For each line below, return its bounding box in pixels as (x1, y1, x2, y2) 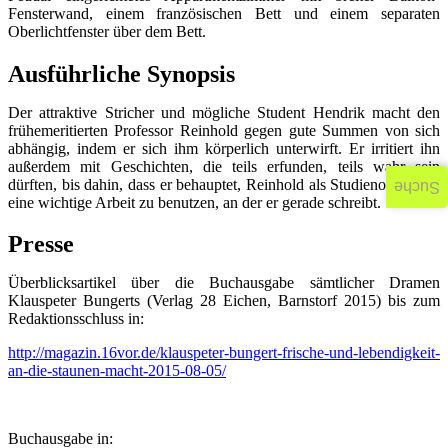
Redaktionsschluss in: (8, 310, 144, 328)
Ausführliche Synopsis (8, 60, 235, 87)
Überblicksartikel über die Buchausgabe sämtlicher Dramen (8, 274, 440, 292)
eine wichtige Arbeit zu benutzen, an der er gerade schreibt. (8, 193, 381, 211)
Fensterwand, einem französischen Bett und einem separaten (8, 4, 440, 22)
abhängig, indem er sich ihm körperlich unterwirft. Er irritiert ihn (8, 139, 440, 157)
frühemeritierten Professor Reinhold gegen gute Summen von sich (8, 121, 440, 139)
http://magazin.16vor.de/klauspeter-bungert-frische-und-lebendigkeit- (8, 344, 440, 362)
